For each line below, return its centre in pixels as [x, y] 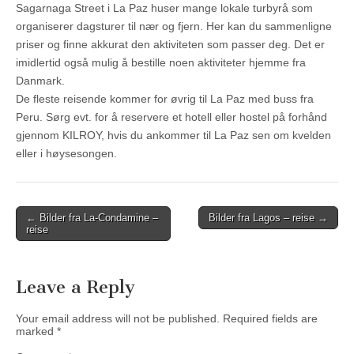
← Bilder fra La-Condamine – [92, 217]
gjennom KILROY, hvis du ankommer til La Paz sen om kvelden [173, 135]
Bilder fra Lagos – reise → [268, 217]
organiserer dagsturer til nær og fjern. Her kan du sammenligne [174, 26]
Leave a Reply [75, 287]
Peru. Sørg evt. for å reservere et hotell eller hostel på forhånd [171, 117]
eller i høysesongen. [66, 153]
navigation [51, 237]
